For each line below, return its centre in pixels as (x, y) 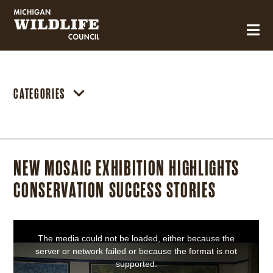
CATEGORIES (39, 94)
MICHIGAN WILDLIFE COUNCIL (79, 36)
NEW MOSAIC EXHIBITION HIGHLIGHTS (126, 168)
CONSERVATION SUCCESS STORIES (115, 190)
